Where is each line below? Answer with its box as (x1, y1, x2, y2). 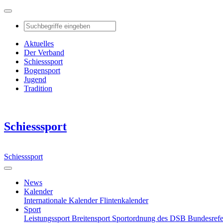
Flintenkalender (100, 196, 148, 205)
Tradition (24, 84, 52, 93)
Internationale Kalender (24, 196, 100, 205)
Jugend (24, 75, 46, 84)
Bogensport (24, 66, 60, 75)
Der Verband (24, 48, 64, 57)
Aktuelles (24, 39, 54, 48)
